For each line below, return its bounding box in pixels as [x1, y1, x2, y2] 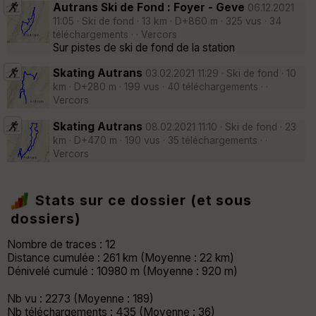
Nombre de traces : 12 [7, 237, 116, 251]
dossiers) [11, 209, 81, 227]
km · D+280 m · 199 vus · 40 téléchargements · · [53, 80, 268, 92]
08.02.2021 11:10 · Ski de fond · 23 [142, 121, 296, 133]
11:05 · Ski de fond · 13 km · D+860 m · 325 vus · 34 [53, 16, 281, 28]
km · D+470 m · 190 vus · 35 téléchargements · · [53, 135, 267, 147]
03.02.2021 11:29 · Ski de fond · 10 [142, 67, 296, 79]
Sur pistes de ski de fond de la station [53, 41, 235, 55]
